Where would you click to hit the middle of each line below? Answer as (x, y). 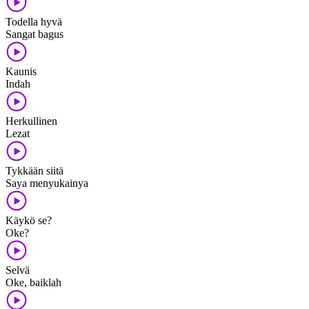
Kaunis (21, 71)
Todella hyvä (34, 21)
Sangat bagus (34, 34)
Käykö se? (29, 220)
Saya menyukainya (47, 183)
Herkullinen (31, 121)
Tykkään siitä (34, 170)
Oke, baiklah (33, 282)
